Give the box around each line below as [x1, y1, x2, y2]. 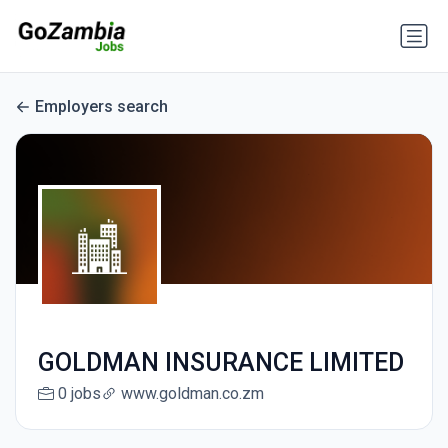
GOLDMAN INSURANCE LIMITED [37, 348, 404, 378]
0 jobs [57, 384, 101, 404]
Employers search [35, 97, 168, 117]
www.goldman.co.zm [120, 384, 264, 404]
